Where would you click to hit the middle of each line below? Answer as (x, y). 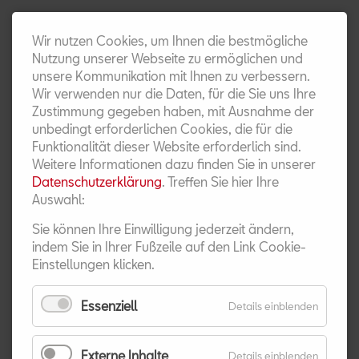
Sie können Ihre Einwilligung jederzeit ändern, (163, 229)
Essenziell (109, 306)
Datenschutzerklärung (97, 182)
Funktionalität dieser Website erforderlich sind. (167, 146)
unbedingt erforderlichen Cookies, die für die (162, 129)
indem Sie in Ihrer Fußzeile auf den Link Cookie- (169, 246)
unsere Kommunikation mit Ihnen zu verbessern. (171, 76)
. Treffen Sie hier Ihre (220, 182)
